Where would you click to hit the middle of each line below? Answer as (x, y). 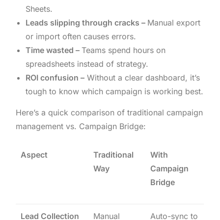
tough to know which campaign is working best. (115, 92)
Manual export (174, 23)
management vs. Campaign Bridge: (81, 126)
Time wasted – (54, 50)
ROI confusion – (55, 78)
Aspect (34, 155)
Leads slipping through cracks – (87, 23)
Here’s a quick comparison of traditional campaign (110, 113)
